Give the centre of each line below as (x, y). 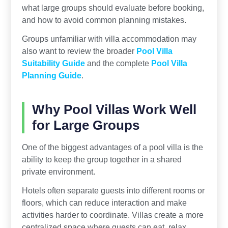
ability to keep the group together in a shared (102, 159)
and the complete (118, 63)
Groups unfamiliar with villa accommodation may (109, 38)
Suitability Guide (53, 63)
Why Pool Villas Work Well (114, 109)
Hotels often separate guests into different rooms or (113, 190)
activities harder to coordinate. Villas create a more (112, 215)
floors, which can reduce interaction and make (104, 202)
